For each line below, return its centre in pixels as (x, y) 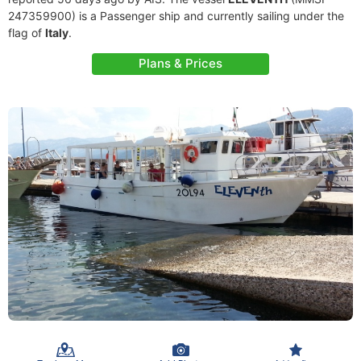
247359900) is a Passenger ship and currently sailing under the (176, 16)
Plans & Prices (180, 63)
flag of (27, 33)
